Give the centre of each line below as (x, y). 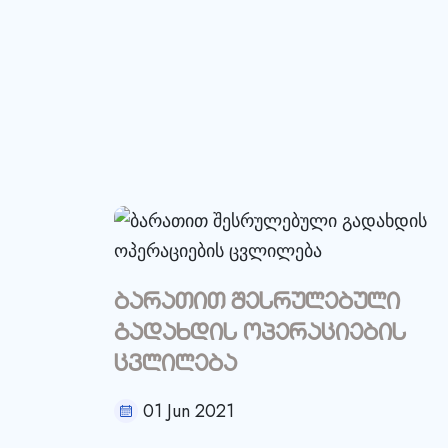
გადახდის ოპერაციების (260, 334)
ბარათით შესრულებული (257, 303)
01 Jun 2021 (188, 410)
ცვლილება (175, 365)
